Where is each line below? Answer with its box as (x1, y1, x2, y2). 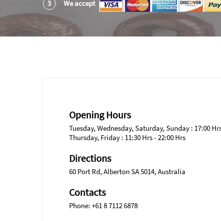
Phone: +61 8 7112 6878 (69, 200, 138, 210)
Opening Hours (69, 108, 131, 121)
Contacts (69, 185, 106, 198)
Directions (69, 151, 111, 164)
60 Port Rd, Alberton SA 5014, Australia (69, 166, 185, 176)
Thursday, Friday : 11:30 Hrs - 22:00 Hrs (69, 132, 185, 142)
